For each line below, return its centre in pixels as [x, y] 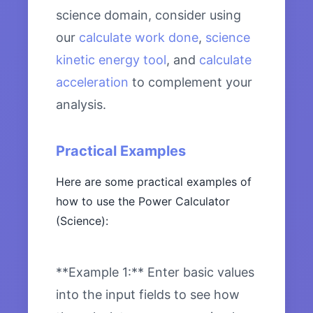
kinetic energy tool [111, 60]
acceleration [92, 82]
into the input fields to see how [148, 295]
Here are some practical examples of [154, 182]
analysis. [81, 105]
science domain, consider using [148, 15]
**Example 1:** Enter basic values [155, 272]
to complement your [190, 82]
